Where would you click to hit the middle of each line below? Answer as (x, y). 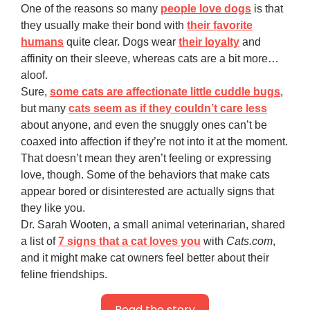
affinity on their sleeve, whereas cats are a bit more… (150, 59)
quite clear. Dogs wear (121, 42)
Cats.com (249, 241)
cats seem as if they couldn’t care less (168, 109)
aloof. (34, 75)
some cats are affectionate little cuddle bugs (165, 92)
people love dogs (206, 9)
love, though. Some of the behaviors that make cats (145, 175)
